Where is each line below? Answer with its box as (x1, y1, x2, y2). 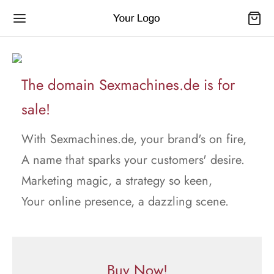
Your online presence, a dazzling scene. (21, 193, 229, 210)
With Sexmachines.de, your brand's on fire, (21, 130, 246, 148)
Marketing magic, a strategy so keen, (21, 172, 212, 190)
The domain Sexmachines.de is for (21, 74, 235, 95)
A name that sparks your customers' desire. (21, 151, 245, 169)
